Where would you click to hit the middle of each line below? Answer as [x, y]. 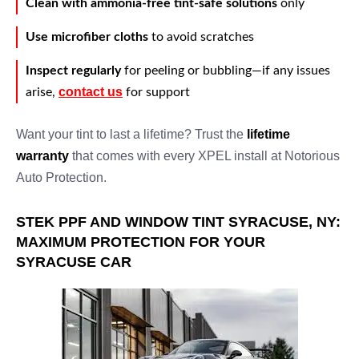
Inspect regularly [73, 71]
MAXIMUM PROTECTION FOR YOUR [141, 242]
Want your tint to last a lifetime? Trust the [131, 134]
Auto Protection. [61, 177]
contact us [91, 92]
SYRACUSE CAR [74, 262]
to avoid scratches [201, 37]
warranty [42, 156]
